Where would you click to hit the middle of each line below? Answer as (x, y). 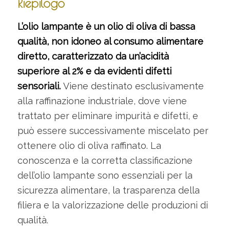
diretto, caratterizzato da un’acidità (93, 56)
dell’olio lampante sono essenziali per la (105, 175)
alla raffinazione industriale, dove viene (102, 101)
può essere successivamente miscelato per (113, 130)
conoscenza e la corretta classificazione (105, 160)
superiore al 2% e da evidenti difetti (94, 71)
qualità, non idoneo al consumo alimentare (110, 41)
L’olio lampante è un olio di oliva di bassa (106, 26)
